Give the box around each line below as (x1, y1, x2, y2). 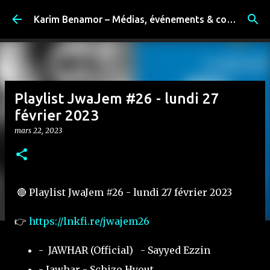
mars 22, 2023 (14, 126, 62, 135)
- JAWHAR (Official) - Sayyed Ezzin (39, 244, 210, 256)
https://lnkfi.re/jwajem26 (29, 215, 149, 227)
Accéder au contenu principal (72, 10, 198, 20)
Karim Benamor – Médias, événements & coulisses (227, 14, 236, 25)
